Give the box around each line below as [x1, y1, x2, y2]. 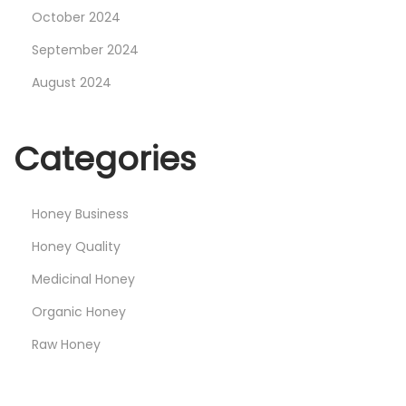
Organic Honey [32, 302, 126, 321]
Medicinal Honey [32, 269, 135, 288]
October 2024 [32, 7, 121, 26]
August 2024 [32, 72, 111, 92]
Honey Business [32, 204, 129, 223]
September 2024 [32, 40, 139, 59]
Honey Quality [32, 237, 121, 256]
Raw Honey [32, 334, 101, 353]
